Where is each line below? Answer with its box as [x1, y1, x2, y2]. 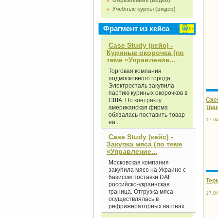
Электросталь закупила [109, 82, 174, 89]
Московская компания [109, 159, 169, 166]
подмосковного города [109, 75, 170, 82]
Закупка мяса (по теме [107, 140, 182, 148]
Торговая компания [109, 68, 162, 74]
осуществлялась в [109, 196, 159, 202]
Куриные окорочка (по [107, 49, 184, 56]
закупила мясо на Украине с [109, 166, 186, 173]
